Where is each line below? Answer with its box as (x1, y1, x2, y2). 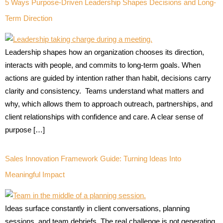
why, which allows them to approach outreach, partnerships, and (5, 100, 213, 109)
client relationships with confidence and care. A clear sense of (5, 112, 203, 121)
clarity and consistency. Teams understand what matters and (5, 87, 204, 96)
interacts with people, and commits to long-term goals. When (5, 61, 201, 70)
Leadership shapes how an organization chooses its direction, (5, 48, 204, 57)
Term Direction (5, 14, 52, 23)
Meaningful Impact (5, 170, 65, 179)
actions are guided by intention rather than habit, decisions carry (5, 74, 211, 83)
